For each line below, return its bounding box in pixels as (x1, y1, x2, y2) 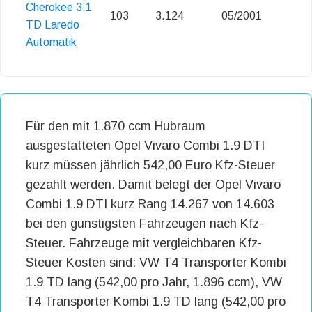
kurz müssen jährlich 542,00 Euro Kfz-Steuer (26, 158, 275, 173)
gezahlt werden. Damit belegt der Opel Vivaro (26, 178, 281, 192)
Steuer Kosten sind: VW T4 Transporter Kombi (26, 256, 286, 270)
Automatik (26, 36, 77, 49)
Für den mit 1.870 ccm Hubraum (26, 119, 205, 134)
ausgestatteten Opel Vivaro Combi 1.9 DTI (26, 139, 265, 153)
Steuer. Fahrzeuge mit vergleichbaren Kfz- (26, 236, 262, 251)
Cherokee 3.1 (26, 1, 92, 14)
